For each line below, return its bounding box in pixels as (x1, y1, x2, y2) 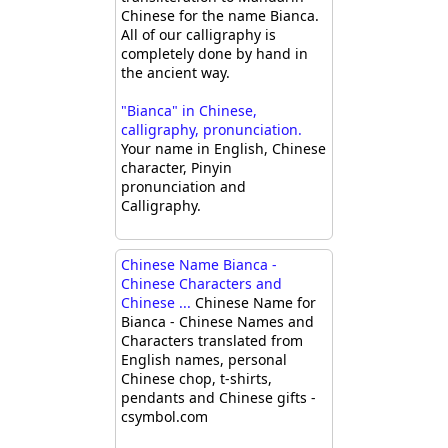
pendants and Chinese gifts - (121, 388, 316, 408)
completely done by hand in (121, 44, 308, 64)
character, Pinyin (121, 158, 232, 178)
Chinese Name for (191, 293, 316, 313)
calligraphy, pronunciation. (121, 120, 302, 140)
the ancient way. (121, 63, 230, 83)
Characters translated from (121, 331, 303, 351)
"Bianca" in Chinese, (121, 101, 257, 121)
